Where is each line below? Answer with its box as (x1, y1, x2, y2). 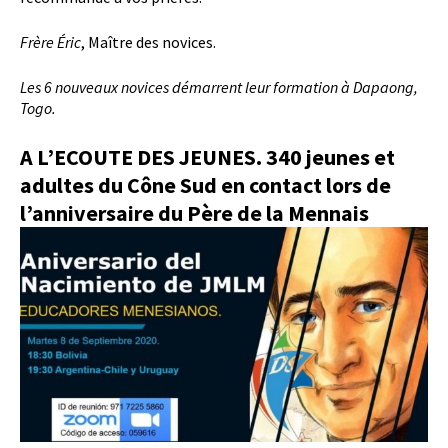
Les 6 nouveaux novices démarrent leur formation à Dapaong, (20, 77, 418, 98)
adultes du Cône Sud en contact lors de (20, 171, 391, 200)
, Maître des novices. (81, 32, 216, 53)
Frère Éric (20, 32, 81, 53)
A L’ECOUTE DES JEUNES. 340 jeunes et (20, 143, 395, 172)
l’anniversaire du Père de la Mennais (20, 199, 369, 228)
